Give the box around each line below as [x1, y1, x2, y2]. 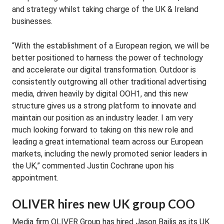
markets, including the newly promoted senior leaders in [12, 149, 207, 158]
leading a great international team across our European [12, 137, 203, 146]
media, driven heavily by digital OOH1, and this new [12, 89, 188, 98]
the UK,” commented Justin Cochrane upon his [12, 161, 174, 170]
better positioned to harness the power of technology [12, 53, 203, 62]
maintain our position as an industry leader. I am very [12, 113, 193, 122]
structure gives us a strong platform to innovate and [12, 101, 196, 110]
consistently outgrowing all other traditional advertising [12, 77, 206, 86]
